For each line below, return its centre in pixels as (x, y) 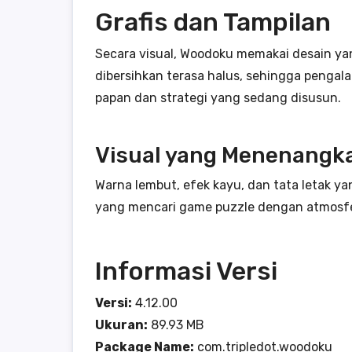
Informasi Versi (186, 271)
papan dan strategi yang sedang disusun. (218, 98)
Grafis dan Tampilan (213, 22)
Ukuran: (121, 325)
